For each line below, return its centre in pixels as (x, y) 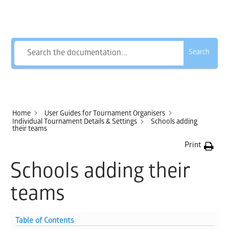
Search (199, 53)
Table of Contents (45, 222)
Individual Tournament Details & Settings (75, 123)
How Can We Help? (114, 20)
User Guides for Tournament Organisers (105, 114)
